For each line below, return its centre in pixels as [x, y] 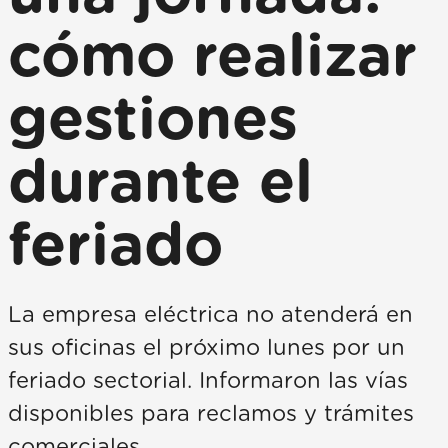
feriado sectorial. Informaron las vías [208, 381]
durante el [160, 184]
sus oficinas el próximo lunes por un [206, 348]
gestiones [153, 121]
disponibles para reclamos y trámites [211, 414]
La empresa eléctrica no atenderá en [210, 315]
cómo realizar [212, 58]
